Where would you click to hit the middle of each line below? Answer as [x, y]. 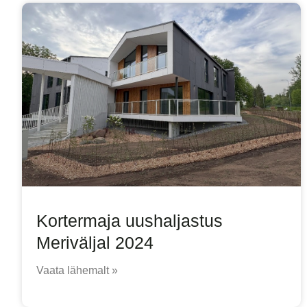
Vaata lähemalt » [77, 271]
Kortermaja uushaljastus [130, 221]
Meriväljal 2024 [95, 243]
